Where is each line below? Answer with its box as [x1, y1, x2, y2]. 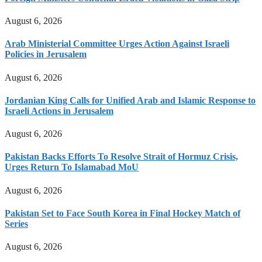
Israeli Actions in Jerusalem [5, 105, 113, 116]
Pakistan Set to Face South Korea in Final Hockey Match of [5, 208, 240, 218]
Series [5, 218, 28, 229]
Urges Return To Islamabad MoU [5, 162, 139, 173]
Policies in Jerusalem [5, 49, 87, 60]
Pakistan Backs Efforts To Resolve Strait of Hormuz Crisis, [5, 151, 238, 162]
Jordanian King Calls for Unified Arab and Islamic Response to [5, 95, 256, 105]
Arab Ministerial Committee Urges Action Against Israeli [5, 39, 229, 49]
